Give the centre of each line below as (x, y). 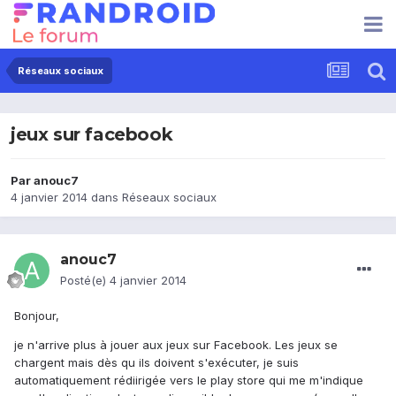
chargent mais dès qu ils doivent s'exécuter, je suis (156, 363)
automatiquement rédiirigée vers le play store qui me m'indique (189, 381)
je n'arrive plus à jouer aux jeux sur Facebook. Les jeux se (176, 345)
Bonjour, (37, 316)
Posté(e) (85, 281)
